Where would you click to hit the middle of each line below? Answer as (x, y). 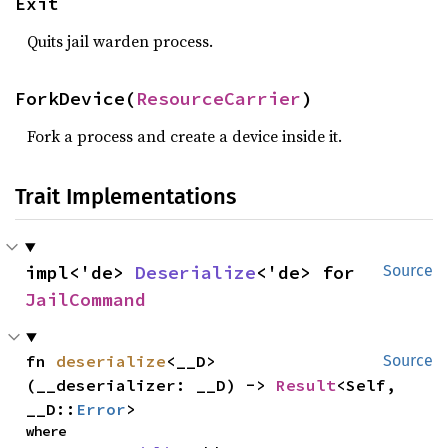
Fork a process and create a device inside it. (184, 136)
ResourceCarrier (218, 98)
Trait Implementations (125, 196)
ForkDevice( (75, 98)
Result (306, 385)
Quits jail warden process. (120, 41)
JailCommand (85, 299)
